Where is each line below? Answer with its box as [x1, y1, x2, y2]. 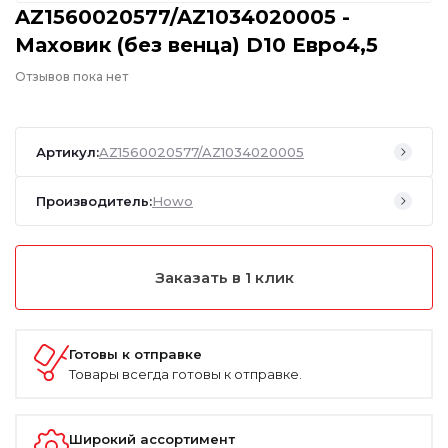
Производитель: [36, 192, 152, 209]
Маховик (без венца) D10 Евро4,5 [15, 32, 378, 57]
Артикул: [36, 143, 99, 160]
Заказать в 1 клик [154, 267, 294, 287]
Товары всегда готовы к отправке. [69, 365, 302, 382]
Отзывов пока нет [15, 68, 128, 84]
